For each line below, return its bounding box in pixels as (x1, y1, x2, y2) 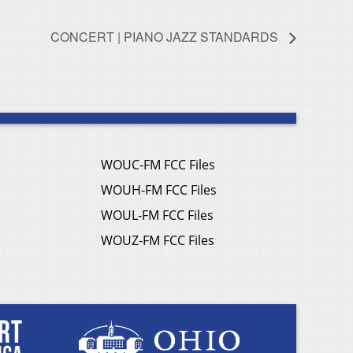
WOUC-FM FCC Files (101, 156, 215, 174)
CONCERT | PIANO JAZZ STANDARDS (50, 28, 281, 46)
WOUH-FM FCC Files (101, 181, 217, 199)
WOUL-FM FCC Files (101, 206, 214, 225)
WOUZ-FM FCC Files (101, 232, 214, 250)
